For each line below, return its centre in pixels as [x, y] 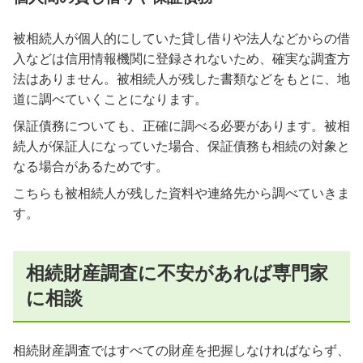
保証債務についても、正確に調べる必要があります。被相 [181, 126]
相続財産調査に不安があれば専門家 [177, 273]
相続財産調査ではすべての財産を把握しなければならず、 [181, 351]
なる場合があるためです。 [91, 166]
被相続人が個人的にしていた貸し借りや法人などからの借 [181, 38]
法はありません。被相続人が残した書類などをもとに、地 [181, 79]
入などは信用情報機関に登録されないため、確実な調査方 [181, 58]
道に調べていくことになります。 [110, 99]
